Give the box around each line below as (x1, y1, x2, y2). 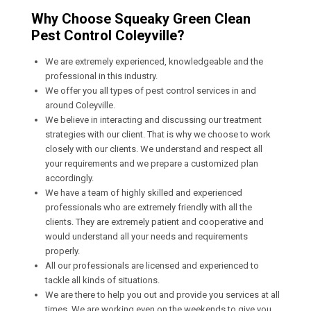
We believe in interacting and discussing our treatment (45, 114, 262, 125)
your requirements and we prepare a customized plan (45, 158, 258, 169)
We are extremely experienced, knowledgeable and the (45, 56, 263, 67)
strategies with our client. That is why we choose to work (45, 128, 271, 140)
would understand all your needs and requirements (45, 230, 248, 242)
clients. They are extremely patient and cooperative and (45, 216, 264, 227)
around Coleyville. (45, 99, 115, 110)
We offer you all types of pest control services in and (45, 85, 256, 96)
